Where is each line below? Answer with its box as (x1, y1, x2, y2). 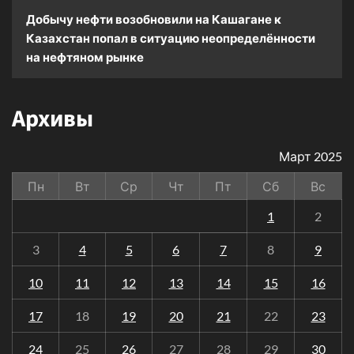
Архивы (12, 101, 93, 136)
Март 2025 (279, 148, 342, 164)
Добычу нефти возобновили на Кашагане (26, 11, 272, 26)
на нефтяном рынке (26, 49, 144, 64)
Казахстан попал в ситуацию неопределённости (26, 30, 315, 45)
